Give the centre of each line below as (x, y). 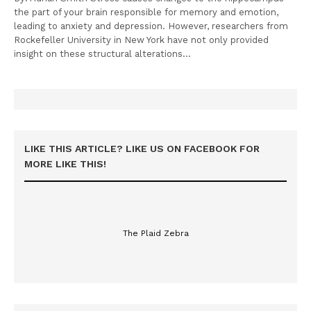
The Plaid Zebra (155, 233)
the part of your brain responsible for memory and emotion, (146, 12)
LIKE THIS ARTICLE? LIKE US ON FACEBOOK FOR (142, 148)
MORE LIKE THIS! (65, 163)
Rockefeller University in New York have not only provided (142, 40)
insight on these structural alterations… (103, 53)
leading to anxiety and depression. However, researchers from (151, 26)
